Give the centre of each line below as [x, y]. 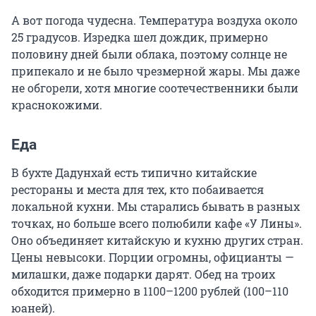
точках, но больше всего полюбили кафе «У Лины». [157, 224]
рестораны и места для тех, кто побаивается [138, 190]
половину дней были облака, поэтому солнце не [149, 54]
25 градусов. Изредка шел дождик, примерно [140, 37]
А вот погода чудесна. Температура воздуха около [154, 20]
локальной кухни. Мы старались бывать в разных [156, 207]
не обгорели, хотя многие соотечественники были [155, 88]
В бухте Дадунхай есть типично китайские [134, 173]
